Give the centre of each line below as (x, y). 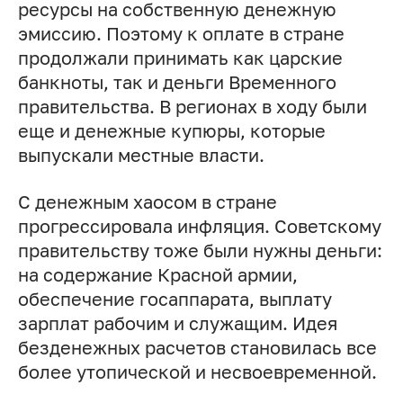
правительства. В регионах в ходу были (192, 107)
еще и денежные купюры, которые (171, 131)
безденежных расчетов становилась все (197, 348)
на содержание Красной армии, (157, 275)
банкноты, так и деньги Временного (177, 83)
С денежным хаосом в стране (147, 202)
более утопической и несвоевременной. (197, 372)
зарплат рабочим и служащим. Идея (177, 324)
